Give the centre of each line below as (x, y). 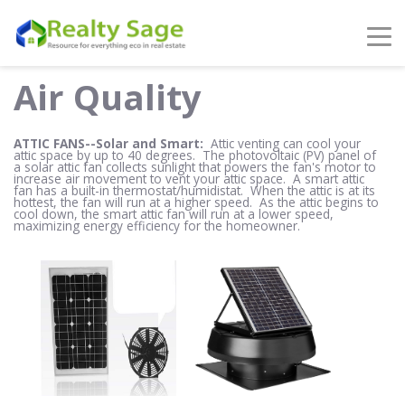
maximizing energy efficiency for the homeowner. (157, 226)
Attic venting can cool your (284, 143)
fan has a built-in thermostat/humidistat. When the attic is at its (194, 190)
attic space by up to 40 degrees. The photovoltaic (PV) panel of (195, 155)
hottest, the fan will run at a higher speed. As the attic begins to (196, 202)
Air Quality (108, 97)
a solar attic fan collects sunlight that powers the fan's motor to (195, 167)
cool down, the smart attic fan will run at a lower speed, (174, 214)
